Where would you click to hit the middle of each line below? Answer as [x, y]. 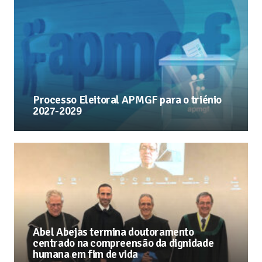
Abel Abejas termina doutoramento [113, 232]
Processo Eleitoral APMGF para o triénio [127, 100]
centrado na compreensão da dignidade [123, 243]
